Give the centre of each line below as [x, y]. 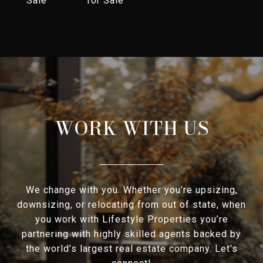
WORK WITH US [131, 129]
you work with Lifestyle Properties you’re [131, 220]
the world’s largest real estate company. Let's [131, 249]
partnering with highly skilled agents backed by [131, 234]
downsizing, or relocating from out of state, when [131, 205]
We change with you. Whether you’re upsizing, [131, 190]
